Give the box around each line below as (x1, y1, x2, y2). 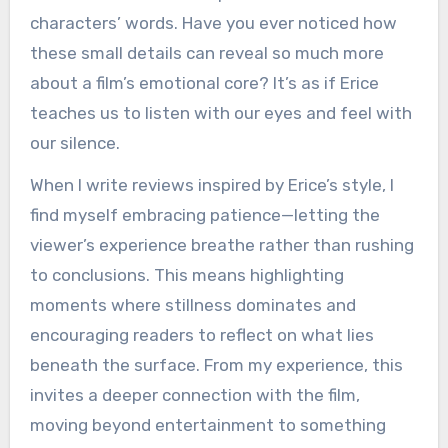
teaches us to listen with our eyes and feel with (29, 102, 412, 123)
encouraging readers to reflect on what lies (29, 325, 374, 346)
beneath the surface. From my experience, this (29, 355, 403, 376)
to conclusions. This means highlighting (29, 265, 344, 286)
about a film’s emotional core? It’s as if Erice (29, 72, 379, 93)
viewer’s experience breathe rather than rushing (29, 235, 414, 256)
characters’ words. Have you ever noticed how (29, 12, 397, 33)
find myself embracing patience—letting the (29, 205, 380, 226)
